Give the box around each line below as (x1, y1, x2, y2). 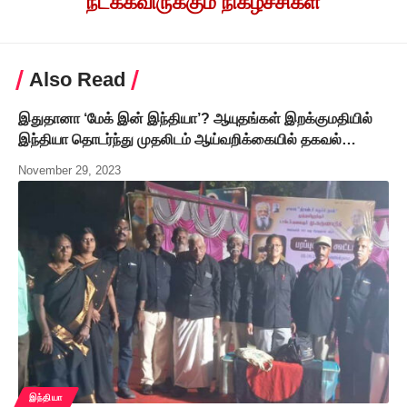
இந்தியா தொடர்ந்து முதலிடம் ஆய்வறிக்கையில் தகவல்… (18, 131, 356, 147)
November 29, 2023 (18, 163, 121, 177)
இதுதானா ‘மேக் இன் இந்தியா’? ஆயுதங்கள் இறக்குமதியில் (18, 110, 372, 126)
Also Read (29, 67, 125, 91)
